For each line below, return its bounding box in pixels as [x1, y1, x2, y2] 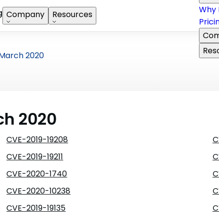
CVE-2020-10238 [6, 185, 71, 197]
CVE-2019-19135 [6, 202, 66, 214]
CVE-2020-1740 [6, 168, 67, 179]
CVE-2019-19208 [6, 134, 68, 145]
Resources [52, 9, 92, 20]
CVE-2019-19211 [6, 151, 64, 162]
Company [6, 9, 44, 20]
